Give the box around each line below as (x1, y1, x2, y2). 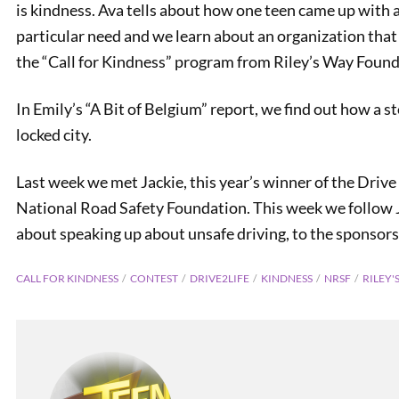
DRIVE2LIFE (190, 272, 249, 285)
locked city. (16, 125, 92, 144)
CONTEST (130, 272, 178, 285)
